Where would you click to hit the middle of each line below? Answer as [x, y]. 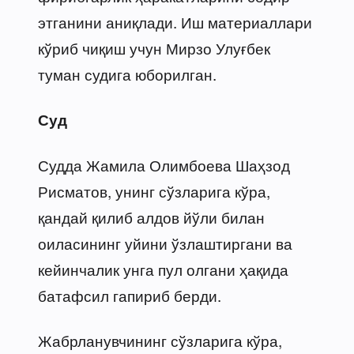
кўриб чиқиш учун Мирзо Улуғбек [154, 47]
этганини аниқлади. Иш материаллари [175, 21]
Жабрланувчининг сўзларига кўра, [160, 340]
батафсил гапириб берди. [130, 295]
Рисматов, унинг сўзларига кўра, [154, 190]
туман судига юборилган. [127, 73]
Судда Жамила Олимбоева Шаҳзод [164, 164]
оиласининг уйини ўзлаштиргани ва [165, 243]
